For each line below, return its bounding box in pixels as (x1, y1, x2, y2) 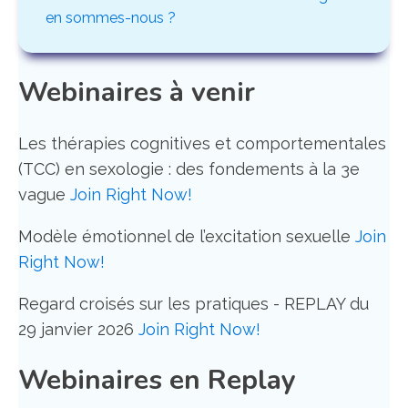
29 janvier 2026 (18, 319, 138, 339)
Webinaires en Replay (18, 361, 296, 399)
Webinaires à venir (18, 73, 255, 111)
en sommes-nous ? (46, 8, 176, 26)
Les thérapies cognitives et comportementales (18, 133, 386, 153)
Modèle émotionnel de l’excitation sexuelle (18, 226, 355, 246)
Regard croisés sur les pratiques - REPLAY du (18, 293, 369, 313)
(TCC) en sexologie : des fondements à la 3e (18, 158, 360, 178)
